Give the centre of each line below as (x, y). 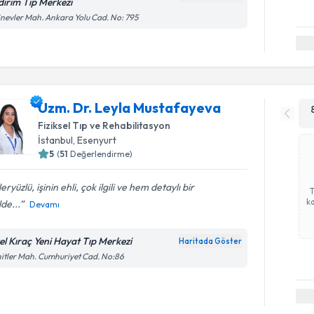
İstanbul (56, 140)
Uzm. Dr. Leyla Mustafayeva (130, 108)
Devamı (45, 204)
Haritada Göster (211, 241)
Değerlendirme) (102, 154)
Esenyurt (97, 140)
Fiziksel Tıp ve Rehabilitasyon (104, 125)
